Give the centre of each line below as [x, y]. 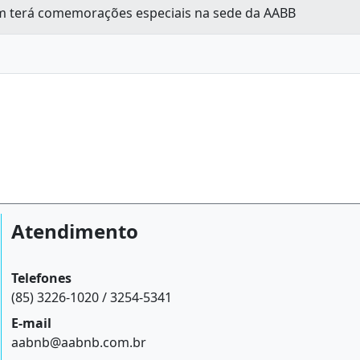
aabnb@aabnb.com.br [79, 342]
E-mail [32, 323]
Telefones [42, 278]
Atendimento [75, 231]
